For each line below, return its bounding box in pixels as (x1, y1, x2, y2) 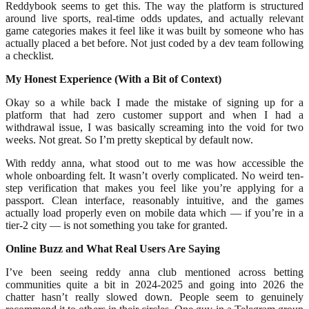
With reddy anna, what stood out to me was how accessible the (6, 157, 303, 170)
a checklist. (6, 50, 54, 62)
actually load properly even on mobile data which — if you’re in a (6, 207, 303, 219)
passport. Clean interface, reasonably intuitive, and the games (6, 195, 303, 207)
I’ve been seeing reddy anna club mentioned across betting (6, 266, 303, 279)
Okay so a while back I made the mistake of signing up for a (6, 97, 303, 109)
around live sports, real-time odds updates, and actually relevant (6, 12, 303, 25)
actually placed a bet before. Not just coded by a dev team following (6, 37, 303, 50)
